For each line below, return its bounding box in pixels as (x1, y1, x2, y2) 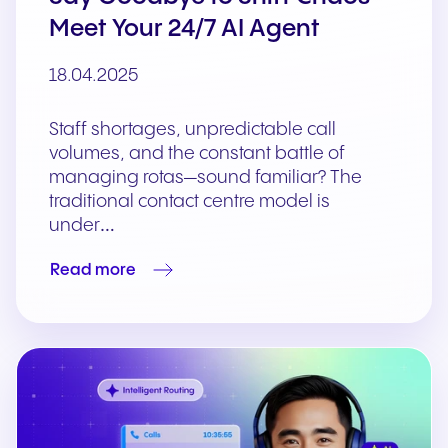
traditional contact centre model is (49, 192, 330, 212)
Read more (50, 261, 136, 279)
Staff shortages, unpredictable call (49, 120, 336, 140)
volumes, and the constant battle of (49, 144, 345, 164)
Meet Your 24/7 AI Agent (49, 17, 320, 43)
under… (49, 216, 115, 236)
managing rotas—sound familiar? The (49, 168, 362, 188)
